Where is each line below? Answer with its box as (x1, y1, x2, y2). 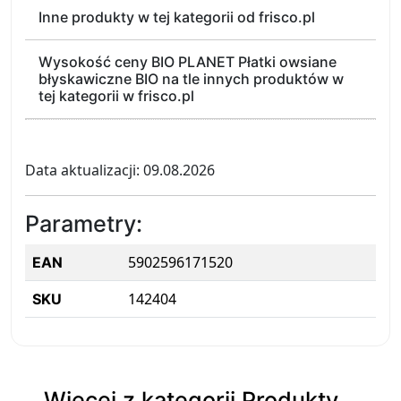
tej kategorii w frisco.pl (38, 87, 194, 105)
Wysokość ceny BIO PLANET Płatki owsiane (38, 53, 337, 71)
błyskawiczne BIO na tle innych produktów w (38, 70, 344, 88)
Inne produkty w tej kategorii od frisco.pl (38, 8, 315, 26)
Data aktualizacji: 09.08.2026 (25, 160, 215, 180)
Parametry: (25, 210, 142, 237)
